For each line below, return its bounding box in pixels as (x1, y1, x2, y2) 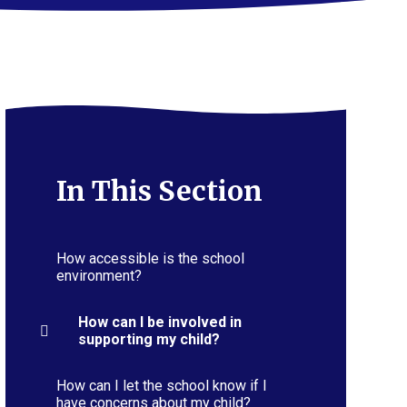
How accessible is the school (55, 249, 244, 267)
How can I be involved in (77, 313, 242, 331)
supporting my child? (77, 330, 220, 348)
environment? (55, 266, 142, 284)
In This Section (55, 173, 263, 208)
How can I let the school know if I (55, 376, 267, 394)
